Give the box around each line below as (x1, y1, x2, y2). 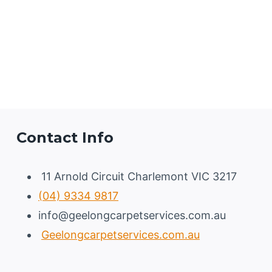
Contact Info (16, 129, 114, 146)
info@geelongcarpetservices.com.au (38, 209, 226, 222)
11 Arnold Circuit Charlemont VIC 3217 (38, 170, 237, 183)
